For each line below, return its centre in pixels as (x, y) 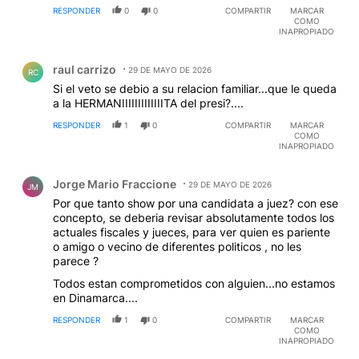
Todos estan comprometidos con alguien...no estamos (194, 284)
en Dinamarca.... (95, 298)
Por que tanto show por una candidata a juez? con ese (196, 204)
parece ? (76, 261)
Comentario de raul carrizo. (96, 58)
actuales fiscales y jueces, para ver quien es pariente (192, 232)
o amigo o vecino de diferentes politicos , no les (177, 247)
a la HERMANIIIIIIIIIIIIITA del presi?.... (148, 103)
